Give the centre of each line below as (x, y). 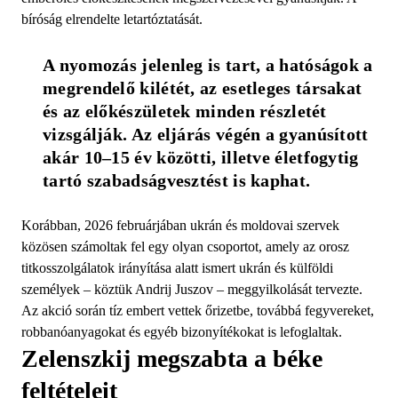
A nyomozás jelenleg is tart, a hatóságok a (208, 64)
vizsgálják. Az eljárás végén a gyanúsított (206, 134)
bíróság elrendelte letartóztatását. (114, 19)
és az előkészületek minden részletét (185, 111)
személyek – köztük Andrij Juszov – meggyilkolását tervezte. (192, 289)
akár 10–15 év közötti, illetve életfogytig (201, 157)
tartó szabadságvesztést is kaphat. (177, 180)
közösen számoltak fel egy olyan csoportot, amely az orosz (185, 246)
